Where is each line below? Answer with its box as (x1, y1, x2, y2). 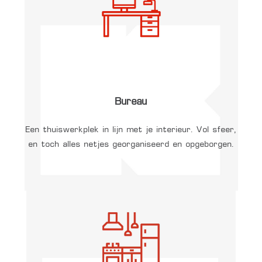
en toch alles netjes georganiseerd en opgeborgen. (28, 140, 234, 149)
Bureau (115, 98, 147, 108)
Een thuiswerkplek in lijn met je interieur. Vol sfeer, (26, 126, 236, 135)
